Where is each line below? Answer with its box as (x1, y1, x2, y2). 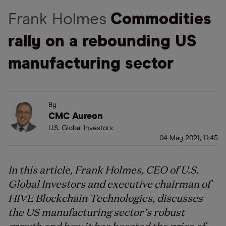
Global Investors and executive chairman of (8, 176, 210, 190)
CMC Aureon (48, 112, 103, 121)
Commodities (110, 12, 211, 28)
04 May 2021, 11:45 (159, 135, 218, 142)
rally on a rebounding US (8, 34, 196, 50)
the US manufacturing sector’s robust (8, 204, 185, 218)
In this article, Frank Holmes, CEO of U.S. (8, 162, 199, 176)
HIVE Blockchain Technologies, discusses (8, 190, 203, 204)
